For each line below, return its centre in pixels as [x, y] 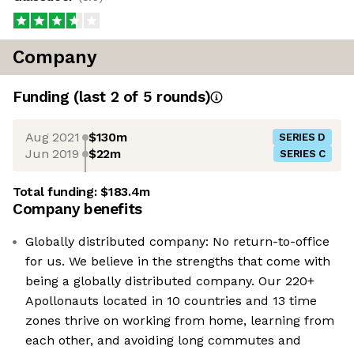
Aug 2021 [52, 137]
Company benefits [77, 209]
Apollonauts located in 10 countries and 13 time [171, 301]
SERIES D [302, 137]
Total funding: [57, 192]
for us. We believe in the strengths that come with [178, 262]
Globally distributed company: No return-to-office [177, 242]
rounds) [181, 97]
